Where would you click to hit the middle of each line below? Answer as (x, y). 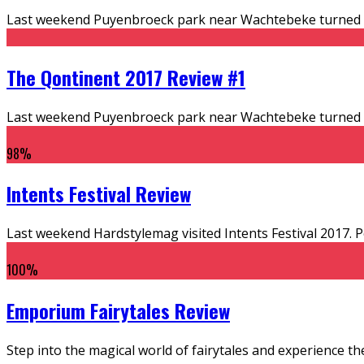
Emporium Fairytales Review (118, 311)
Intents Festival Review (99, 194)
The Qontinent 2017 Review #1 (126, 77)
